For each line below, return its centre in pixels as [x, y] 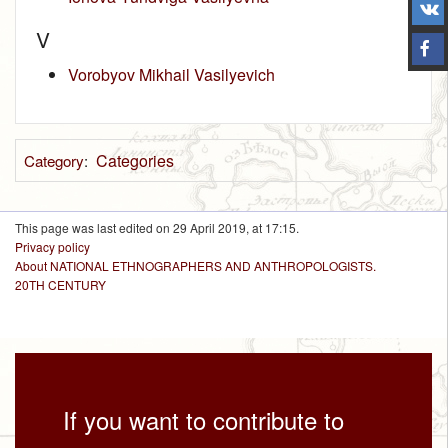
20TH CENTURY [60, 285]
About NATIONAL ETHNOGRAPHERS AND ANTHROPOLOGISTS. [195, 266]
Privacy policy [52, 247]
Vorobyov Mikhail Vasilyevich [171, 75]
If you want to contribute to [203, 419]
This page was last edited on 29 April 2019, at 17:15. [157, 228]
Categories [134, 161]
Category [53, 161]
